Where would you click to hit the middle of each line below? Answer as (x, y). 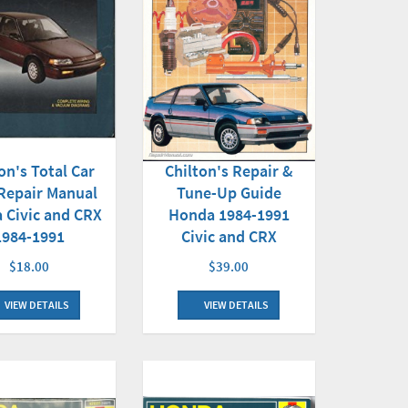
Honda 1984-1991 (229, 215)
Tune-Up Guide (229, 193)
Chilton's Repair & (229, 171)
